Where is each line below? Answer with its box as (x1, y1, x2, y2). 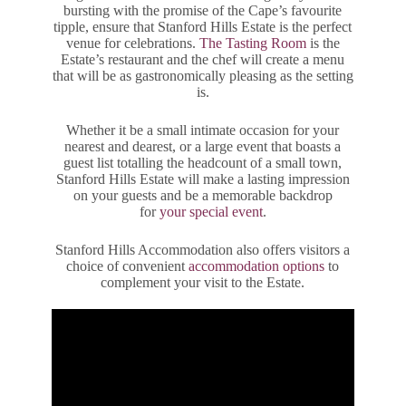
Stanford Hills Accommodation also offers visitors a (55, 241, 351, 257)
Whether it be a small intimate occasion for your (66, 121, 340, 138)
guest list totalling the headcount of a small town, (63, 154, 343, 170)
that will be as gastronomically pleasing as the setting (52, 67, 353, 83)
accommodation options (188, 257, 325, 274)
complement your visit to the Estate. (101, 274, 305, 290)
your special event (159, 203, 263, 219)
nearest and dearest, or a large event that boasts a (64, 138, 342, 154)
